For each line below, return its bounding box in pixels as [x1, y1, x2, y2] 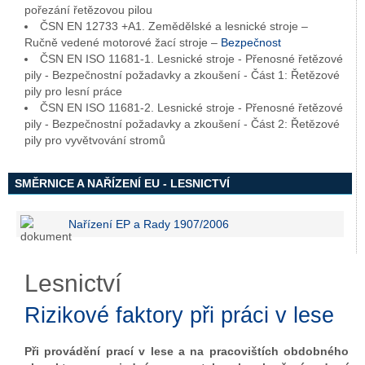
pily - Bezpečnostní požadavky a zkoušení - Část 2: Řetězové [24, 117, 340, 130]
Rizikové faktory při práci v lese [24, 303, 334, 328]
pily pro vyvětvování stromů [24, 134, 165, 147]
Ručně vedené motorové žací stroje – [24, 36, 221, 49]
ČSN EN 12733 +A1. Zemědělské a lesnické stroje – [40, 20, 308, 33]
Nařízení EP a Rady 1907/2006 [68, 218, 229, 231]
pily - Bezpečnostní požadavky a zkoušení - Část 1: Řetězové [24, 68, 340, 81]
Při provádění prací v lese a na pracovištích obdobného [24, 345, 349, 358]
